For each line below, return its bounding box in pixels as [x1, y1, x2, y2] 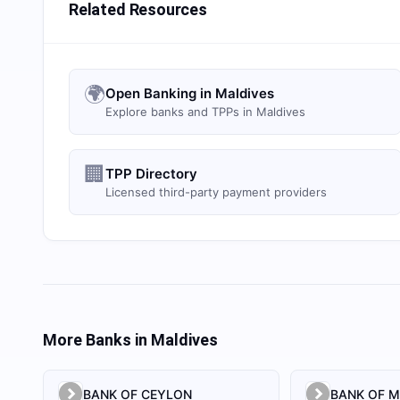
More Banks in [43, 330, 151, 349]
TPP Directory [105, 165, 197, 182]
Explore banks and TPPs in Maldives [105, 104, 305, 119]
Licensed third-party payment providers [105, 185, 327, 199]
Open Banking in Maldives [105, 85, 274, 102]
